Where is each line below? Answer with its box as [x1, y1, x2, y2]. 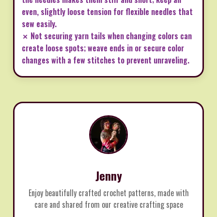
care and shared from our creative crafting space [34, 199, 183, 211]
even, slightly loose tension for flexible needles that [22, 6, 193, 18]
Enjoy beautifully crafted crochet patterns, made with [28, 187, 189, 199]
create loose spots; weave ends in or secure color [22, 42, 184, 54]
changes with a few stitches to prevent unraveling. [22, 54, 189, 66]
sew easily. [22, 18, 57, 30]
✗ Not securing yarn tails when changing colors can [22, 30, 192, 42]
